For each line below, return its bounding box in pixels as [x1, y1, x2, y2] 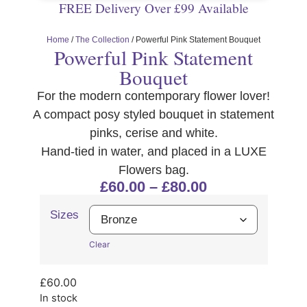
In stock [39, 292, 77, 305]
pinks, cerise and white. [89, 125, 218, 140]
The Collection [75, 34, 130, 45]
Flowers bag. [118, 162, 189, 177]
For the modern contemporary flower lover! [37, 88, 270, 103]
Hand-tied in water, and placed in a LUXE [40, 144, 267, 158]
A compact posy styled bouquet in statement [33, 107, 274, 121]
